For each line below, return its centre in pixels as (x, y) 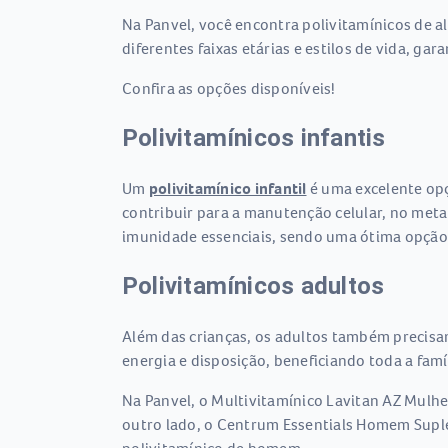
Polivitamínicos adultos (253, 286)
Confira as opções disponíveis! (229, 88)
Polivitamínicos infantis (254, 138)
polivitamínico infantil (227, 188)
